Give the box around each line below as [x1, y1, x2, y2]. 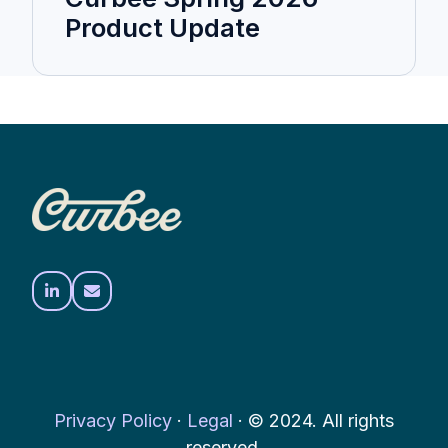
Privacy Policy [54, 410, 172, 432]
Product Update [65, 12, 260, 44]
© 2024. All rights [248, 410, 394, 432]
